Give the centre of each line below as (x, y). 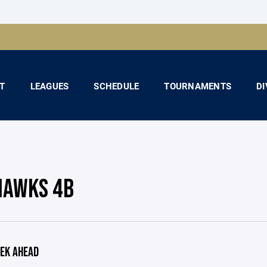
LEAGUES (49, 86)
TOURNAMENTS (198, 86)
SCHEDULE (117, 86)
